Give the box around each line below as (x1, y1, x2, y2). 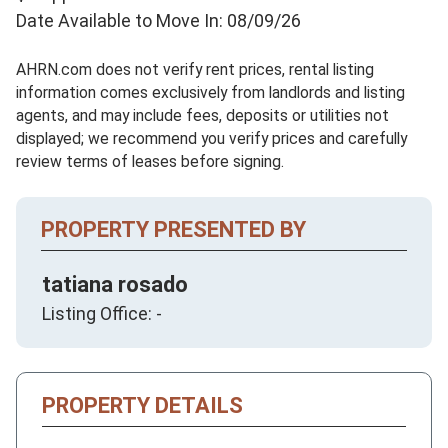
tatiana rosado (42, 271, 188, 297)
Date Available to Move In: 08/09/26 (16, 9, 301, 31)
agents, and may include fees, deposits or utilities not (16, 105, 389, 125)
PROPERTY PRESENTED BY (41, 216, 306, 242)
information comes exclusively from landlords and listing (16, 82, 405, 102)
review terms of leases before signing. (16, 151, 284, 171)
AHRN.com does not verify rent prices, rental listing (16, 59, 374, 79)
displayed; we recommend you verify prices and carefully (16, 128, 407, 148)
